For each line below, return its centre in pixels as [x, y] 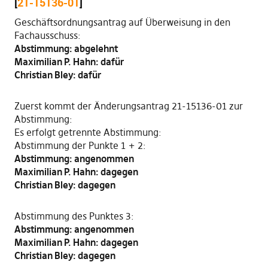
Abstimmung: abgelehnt [66, 48]
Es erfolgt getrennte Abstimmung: [88, 132]
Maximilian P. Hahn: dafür [69, 62]
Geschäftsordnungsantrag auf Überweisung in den [122, 22]
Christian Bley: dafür [57, 75]
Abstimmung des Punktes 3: [74, 216]
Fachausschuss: [47, 35]
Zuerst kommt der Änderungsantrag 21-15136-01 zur [128, 106]
